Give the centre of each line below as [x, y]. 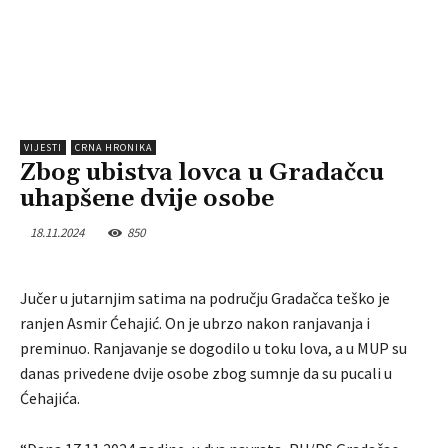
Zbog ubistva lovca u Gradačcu [202, 173]
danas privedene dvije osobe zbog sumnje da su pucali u [206, 373]
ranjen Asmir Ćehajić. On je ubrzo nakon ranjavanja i [195, 323]
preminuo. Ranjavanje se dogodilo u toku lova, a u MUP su [213, 348]
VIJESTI [43, 148]
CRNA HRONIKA [113, 148]
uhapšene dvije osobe [147, 199]
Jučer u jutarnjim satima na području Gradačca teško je [205, 298]
